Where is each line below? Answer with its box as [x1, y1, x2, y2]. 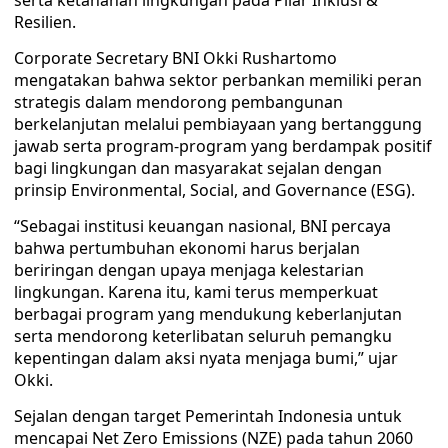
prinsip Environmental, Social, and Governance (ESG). [14, 179, 415, 201]
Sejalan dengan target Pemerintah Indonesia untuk [14, 405, 402, 427]
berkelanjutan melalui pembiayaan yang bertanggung [14, 113, 422, 135]
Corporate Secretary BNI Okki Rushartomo [14, 47, 337, 69]
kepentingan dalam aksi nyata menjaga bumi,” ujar [14, 347, 398, 369]
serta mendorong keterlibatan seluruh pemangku [14, 325, 392, 347]
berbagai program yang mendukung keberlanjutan [14, 303, 402, 325]
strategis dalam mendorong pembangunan [14, 91, 343, 113]
